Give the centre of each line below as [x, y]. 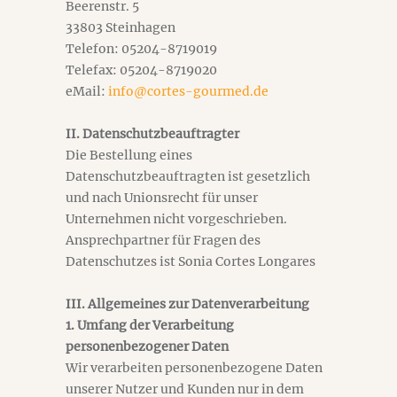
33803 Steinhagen [121, 27]
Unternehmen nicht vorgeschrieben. [176, 219]
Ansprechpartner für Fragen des [163, 240]
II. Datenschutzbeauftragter [152, 134]
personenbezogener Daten [147, 346]
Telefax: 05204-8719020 [141, 70]
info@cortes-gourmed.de [188, 91]
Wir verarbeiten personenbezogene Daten [194, 368]
